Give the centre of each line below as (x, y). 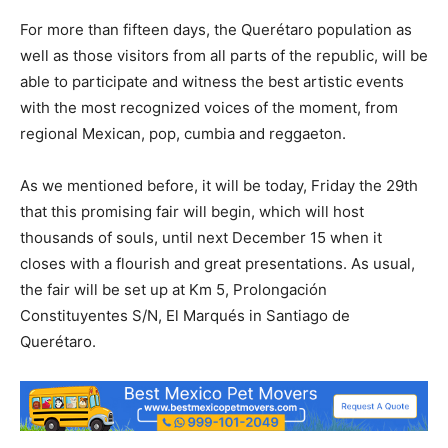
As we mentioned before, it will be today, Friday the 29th (219, 185)
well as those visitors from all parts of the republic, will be (224, 55)
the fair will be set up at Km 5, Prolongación (173, 289)
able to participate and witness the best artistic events (212, 81)
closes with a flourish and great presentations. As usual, (217, 263)
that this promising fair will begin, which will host (192, 211)
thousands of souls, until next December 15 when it (201, 237)
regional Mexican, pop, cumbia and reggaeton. (183, 133)
